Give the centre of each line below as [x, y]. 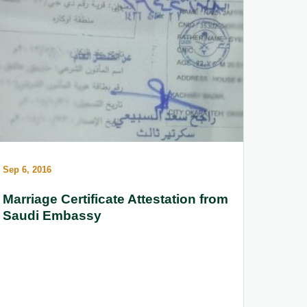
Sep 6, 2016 [27, 170]
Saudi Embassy [52, 216]
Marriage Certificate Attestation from [115, 199]
